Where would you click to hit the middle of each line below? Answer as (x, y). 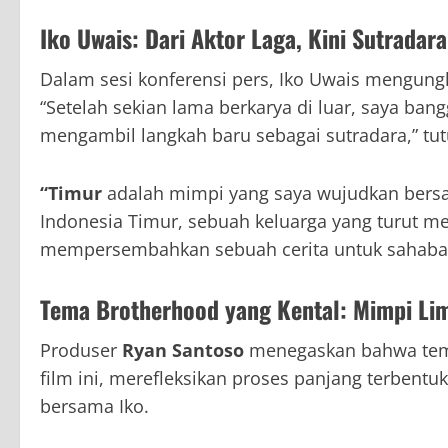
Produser (81, 350)
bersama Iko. (94, 406)
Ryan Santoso (183, 350)
